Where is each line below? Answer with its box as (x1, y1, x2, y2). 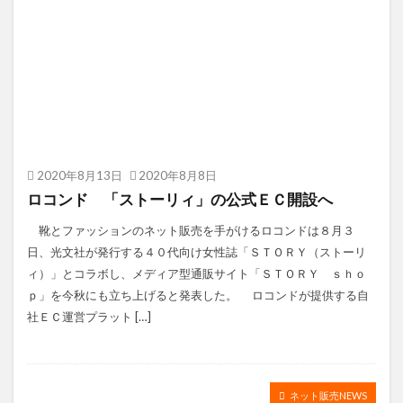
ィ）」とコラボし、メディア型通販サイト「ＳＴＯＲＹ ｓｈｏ (27, 266, 366, 281)
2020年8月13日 (36, 168, 122, 183)
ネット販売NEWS (290, 389, 367, 401)
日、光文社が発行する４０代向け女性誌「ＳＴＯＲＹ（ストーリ (27, 245, 366, 259)
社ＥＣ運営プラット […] (27, 309, 151, 324)
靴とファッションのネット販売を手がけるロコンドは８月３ (27, 223, 354, 237)
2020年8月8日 (139, 168, 217, 183)
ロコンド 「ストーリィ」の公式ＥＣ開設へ (27, 191, 333, 209)
